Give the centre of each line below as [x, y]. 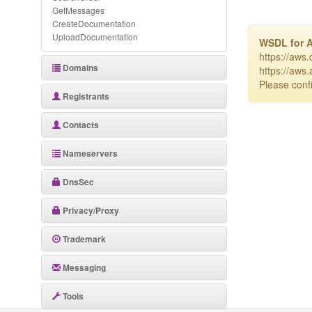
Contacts [80, 125]
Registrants [85, 96]
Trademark [83, 239]
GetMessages [78, 10]
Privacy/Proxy [90, 210]
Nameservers [89, 153]
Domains [79, 68]
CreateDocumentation [94, 23]
